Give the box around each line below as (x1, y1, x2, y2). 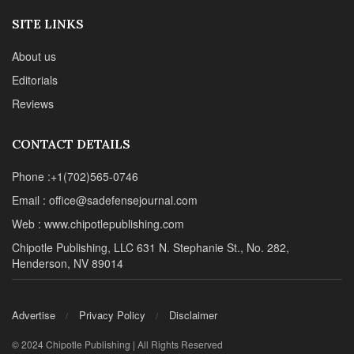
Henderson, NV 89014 (12, 254, 123, 271)
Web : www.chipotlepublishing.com (12, 215, 184, 232)
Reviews (12, 95, 54, 111)
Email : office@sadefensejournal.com (12, 191, 198, 208)
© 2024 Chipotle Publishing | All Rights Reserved (12, 337, 223, 352)
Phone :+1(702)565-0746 (12, 168, 138, 184)
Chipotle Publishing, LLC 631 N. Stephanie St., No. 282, (12, 239, 289, 255)
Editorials (12, 71, 58, 88)
